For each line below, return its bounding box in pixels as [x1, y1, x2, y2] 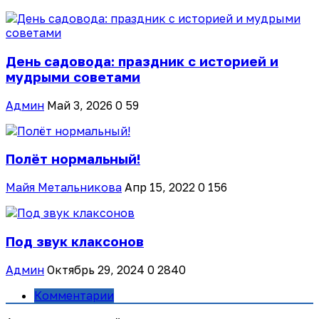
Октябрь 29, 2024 [47, 262, 145, 277]
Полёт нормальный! [6, 151, 140, 167]
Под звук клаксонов [6, 233, 144, 249]
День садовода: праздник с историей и [6, 53, 278, 69]
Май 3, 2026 [47, 98, 113, 113]
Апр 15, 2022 [125, 180, 195, 195]
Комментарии [34, 288, 114, 303]
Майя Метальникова [6, 180, 122, 195]
